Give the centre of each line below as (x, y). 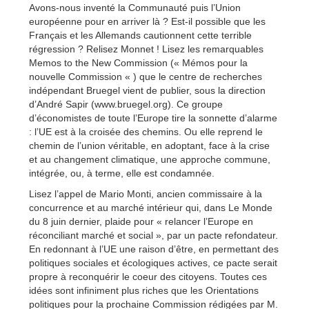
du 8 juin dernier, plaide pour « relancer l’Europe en (141, 222)
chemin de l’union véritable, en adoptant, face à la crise (149, 146)
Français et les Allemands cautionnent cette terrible (140, 36)
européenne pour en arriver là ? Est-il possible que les (147, 22)
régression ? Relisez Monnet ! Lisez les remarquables (146, 49)
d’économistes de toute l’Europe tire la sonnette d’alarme (153, 118)
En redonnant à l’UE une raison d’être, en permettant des (154, 249)
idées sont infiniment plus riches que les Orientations (144, 291)
